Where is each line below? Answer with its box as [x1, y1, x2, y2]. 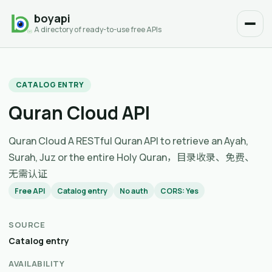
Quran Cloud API [8, 100, 150, 125]
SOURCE [8, 219, 46, 230]
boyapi [34, 11, 70, 26]
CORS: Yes [160, 185, 199, 196]
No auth [120, 185, 148, 196]
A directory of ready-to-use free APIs [34, 24, 161, 35]
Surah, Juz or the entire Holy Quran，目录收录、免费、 [8, 151, 254, 164]
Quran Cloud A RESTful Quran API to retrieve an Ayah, [8, 134, 248, 148]
